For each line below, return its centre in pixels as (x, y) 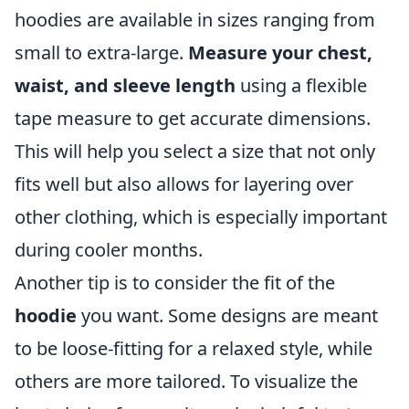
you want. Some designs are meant (227, 315)
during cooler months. (109, 250)
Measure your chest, (280, 52)
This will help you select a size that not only (195, 151)
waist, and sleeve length (125, 85)
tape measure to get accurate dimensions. (193, 118)
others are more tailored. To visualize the (186, 381)
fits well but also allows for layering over (184, 184)
